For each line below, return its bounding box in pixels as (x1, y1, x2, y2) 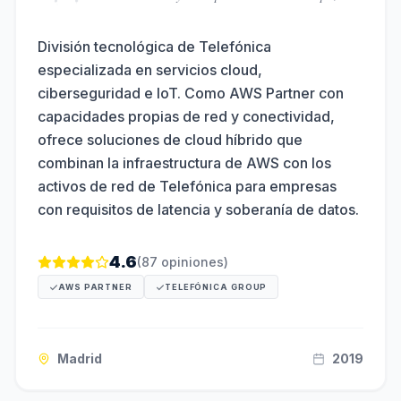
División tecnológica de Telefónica (38, 38, 271, 55)
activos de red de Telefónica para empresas (38, 177, 337, 195)
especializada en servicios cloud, (38, 61, 262, 79)
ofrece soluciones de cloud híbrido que (38, 131, 303, 149)
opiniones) (158, 254, 228, 269)
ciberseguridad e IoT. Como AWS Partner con (38, 84, 344, 102)
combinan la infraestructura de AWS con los (38, 154, 331, 172)
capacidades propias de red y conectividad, (38, 107, 335, 125)
